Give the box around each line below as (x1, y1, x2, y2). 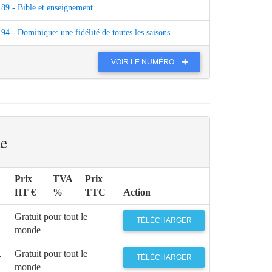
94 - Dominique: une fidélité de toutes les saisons (1, 28, 170, 38)
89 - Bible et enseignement (1, 3, 93, 13)
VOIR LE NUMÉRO (111, 57, 176, 66)
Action (123, 187, 151, 198)
